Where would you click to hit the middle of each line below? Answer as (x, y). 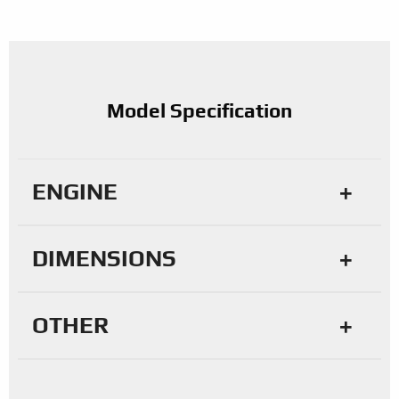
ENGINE (75, 192)
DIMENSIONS (104, 259)
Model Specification (199, 111)
